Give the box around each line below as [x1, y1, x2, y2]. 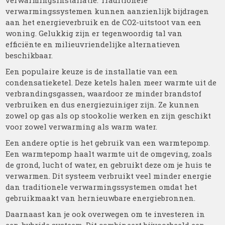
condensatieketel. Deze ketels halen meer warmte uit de [6, 77, 217, 87]
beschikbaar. [6, 50, 53, 60]
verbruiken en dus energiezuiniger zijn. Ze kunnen [6, 99, 200, 109]
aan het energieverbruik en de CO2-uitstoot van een [6, 17, 202, 27]
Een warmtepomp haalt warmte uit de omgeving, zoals [6, 149, 212, 159]
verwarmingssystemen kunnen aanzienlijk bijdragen [6, 6, 209, 16]
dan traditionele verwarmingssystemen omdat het [6, 182, 197, 192]
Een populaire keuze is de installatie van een [6, 66, 178, 76]
